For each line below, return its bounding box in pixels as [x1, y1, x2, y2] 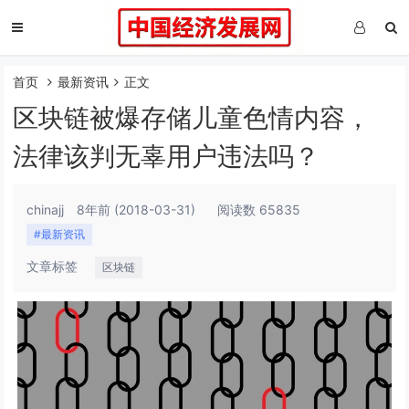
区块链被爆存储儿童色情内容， [13, 102, 372, 133]
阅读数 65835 [217, 202, 301, 217]
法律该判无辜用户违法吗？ [13, 141, 320, 172]
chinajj [26, 202, 65, 217]
